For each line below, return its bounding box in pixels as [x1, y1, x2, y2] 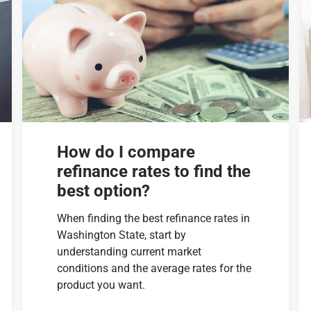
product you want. [57, 278, 146, 292]
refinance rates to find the [57, 161, 251, 181]
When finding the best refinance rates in [57, 211, 251, 225]
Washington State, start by [57, 228, 187, 242]
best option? [57, 180, 151, 201]
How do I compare [57, 142, 196, 162]
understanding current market [57, 244, 202, 258]
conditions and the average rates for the [57, 261, 252, 275]
